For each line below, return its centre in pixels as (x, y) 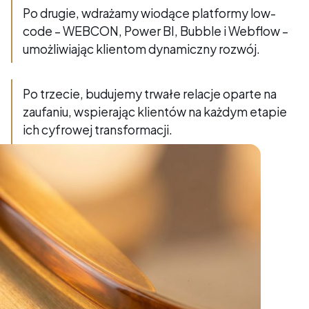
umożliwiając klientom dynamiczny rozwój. (142, 49)
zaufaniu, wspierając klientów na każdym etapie (155, 111)
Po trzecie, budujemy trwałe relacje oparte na (150, 93)
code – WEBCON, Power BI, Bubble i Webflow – (156, 31)
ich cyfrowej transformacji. (98, 129)
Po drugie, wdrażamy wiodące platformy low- (150, 13)
